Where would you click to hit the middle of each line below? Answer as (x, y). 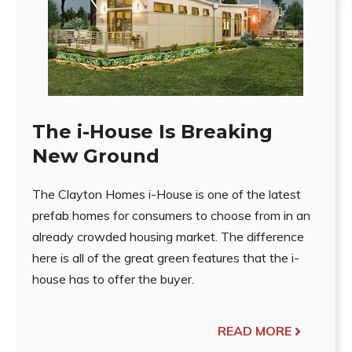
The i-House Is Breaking (152, 132)
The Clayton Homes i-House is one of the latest (166, 194)
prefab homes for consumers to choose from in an (171, 216)
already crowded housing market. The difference (168, 237)
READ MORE (255, 331)
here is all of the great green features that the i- (165, 258)
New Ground (95, 156)
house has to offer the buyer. (113, 279)
